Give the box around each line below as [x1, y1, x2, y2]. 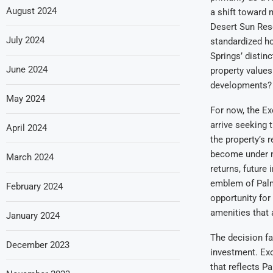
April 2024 [6, 122, 47, 133]
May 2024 [6, 93, 45, 104]
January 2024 [6, 210, 60, 221]
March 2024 [6, 151, 54, 163]
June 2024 [6, 63, 48, 75]
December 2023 [6, 239, 69, 250]
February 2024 [6, 180, 63, 192]
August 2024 [6, 5, 57, 16]
